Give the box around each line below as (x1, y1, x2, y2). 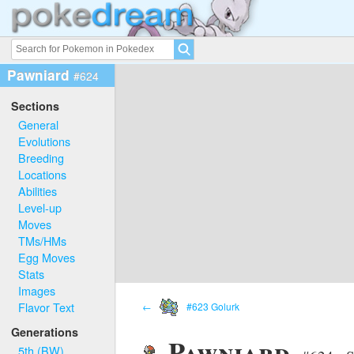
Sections (11, 98, 60, 115)
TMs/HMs (18, 232, 67, 249)
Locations (18, 165, 67, 183)
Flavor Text (18, 298, 75, 315)
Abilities (18, 182, 58, 199)
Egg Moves (18, 248, 76, 265)
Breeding (18, 149, 65, 166)
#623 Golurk (184, 299, 239, 313)
